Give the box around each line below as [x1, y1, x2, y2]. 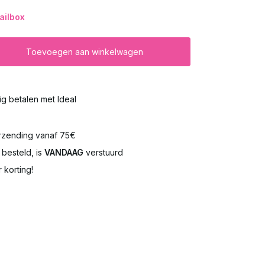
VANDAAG [44, 147, 83, 157]
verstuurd [83, 147, 123, 157]
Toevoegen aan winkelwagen [26, 47, 144, 57]
